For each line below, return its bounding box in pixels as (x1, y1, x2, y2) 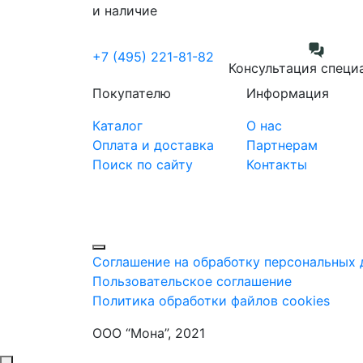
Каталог (92, 117, 143, 134)
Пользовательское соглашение (92, 273, 292, 289)
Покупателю (92, 85, 171, 101)
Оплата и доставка (92, 137, 214, 153)
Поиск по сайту (92, 156, 193, 173)
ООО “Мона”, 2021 (92, 325, 205, 341)
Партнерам (246, 137, 318, 153)
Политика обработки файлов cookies (92, 293, 330, 309)
